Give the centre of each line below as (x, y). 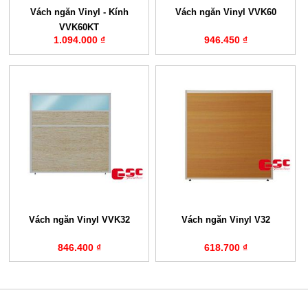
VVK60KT (79, 27)
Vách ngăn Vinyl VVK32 (79, 219)
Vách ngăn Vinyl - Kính (79, 12)
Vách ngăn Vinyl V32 (225, 219)
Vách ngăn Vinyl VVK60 (225, 12)
